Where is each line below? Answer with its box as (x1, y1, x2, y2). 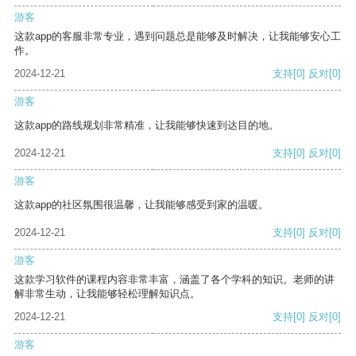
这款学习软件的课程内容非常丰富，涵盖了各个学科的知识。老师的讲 (14, 273, 335, 286)
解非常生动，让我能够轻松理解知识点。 (14, 288, 200, 300)
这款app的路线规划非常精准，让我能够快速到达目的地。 (14, 119, 279, 132)
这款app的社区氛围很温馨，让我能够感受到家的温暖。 (14, 199, 269, 211)
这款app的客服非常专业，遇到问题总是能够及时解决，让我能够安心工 (14, 30, 341, 43)
